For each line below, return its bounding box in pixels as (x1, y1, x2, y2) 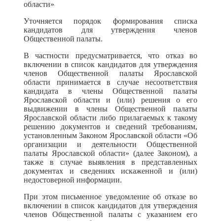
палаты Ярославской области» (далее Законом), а (24, 149, 197, 157)
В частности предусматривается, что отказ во (24, 51, 197, 60)
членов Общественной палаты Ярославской (24, 69, 197, 77)
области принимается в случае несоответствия (24, 78, 197, 86)
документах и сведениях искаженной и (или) (24, 167, 197, 175)
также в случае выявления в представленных (24, 158, 197, 166)
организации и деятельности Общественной (24, 140, 197, 148)
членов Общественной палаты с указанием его (24, 210, 197, 219)
